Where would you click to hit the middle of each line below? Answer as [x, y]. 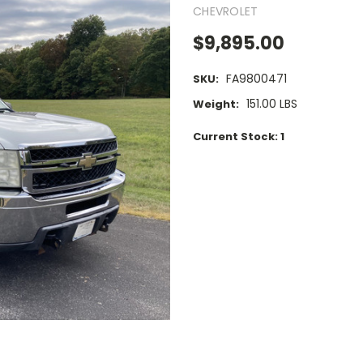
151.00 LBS [271, 104]
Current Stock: [237, 137]
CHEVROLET [226, 11]
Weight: [216, 105]
